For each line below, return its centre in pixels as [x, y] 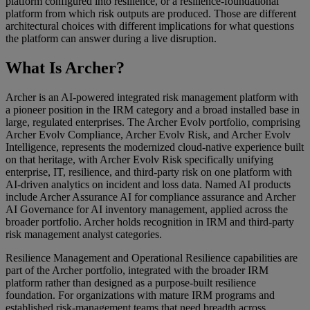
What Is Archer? [65, 68]
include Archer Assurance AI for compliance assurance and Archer [151, 197]
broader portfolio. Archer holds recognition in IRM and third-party [150, 222]
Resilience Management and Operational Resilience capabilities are [152, 258]
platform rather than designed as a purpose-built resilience [131, 283]
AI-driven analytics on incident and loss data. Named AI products [148, 185]
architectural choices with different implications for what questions [150, 26]
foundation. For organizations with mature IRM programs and [140, 295]
